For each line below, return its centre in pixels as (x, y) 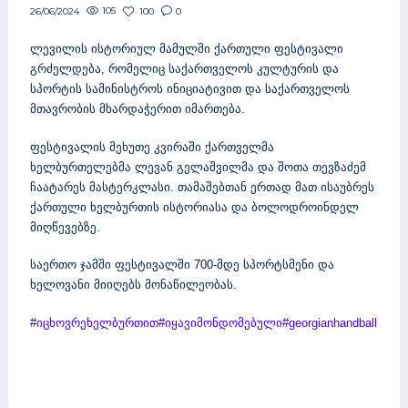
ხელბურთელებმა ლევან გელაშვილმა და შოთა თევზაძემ (198, 167)
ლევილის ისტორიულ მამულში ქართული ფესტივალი (187, 49)
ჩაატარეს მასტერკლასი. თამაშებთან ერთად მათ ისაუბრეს (202, 187)
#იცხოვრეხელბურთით (94, 322)
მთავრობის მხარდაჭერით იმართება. (138, 109)
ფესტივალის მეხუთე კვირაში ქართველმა (152, 147)
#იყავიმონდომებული (220, 322)
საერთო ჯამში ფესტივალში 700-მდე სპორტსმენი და (182, 265)
